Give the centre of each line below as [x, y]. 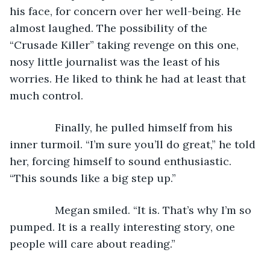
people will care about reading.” [93, 243]
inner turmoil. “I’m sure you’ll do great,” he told [134, 144]
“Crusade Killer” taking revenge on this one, [126, 45]
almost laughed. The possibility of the [110, 28]
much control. [48, 95]
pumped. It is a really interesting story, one [124, 227]
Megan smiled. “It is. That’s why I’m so [138, 210]
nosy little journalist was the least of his [116, 61]
